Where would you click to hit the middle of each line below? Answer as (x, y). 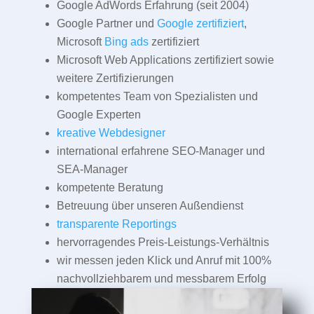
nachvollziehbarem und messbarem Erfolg (161, 278)
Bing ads (126, 41)
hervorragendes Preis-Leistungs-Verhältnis (163, 242)
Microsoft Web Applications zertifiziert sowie (165, 60)
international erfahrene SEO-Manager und (161, 151)
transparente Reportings (116, 224)
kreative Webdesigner (111, 132)
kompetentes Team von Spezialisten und (157, 96)
